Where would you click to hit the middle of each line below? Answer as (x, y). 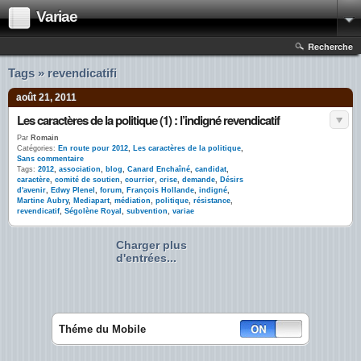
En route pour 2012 (93, 148)
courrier (140, 180)
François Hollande (160, 190)
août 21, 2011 (46, 98)
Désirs (232, 180)
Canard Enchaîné (159, 169)
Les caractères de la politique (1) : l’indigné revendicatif (148, 120)
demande (199, 180)
